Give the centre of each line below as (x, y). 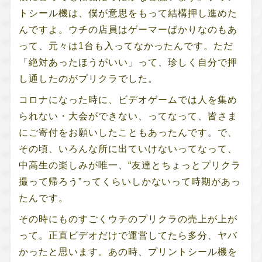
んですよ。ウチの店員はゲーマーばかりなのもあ (128, 29)
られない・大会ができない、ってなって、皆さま (128, 116)
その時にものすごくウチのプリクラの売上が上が (128, 219)
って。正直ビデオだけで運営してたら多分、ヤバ (128, 235)
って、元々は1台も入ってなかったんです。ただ (126, 46)
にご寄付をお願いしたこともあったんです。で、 (128, 132)
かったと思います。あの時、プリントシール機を (128, 251)
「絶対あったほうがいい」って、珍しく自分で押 (128, 62)
